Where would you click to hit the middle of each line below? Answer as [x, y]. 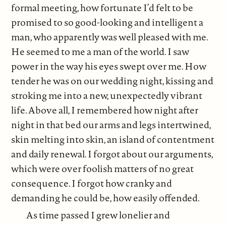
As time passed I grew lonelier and [98, 215]
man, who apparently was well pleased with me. [110, 37]
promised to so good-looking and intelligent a [107, 22]
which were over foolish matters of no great [103, 168]
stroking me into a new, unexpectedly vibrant [107, 95]
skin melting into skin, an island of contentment [113, 139]
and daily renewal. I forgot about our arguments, [112, 154]
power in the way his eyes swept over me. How [109, 66]
